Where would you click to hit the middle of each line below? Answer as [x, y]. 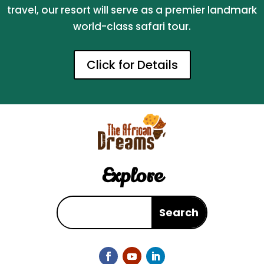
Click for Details [132, 65]
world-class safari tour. [132, 27]
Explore [132, 175]
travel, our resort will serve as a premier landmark [132, 10]
